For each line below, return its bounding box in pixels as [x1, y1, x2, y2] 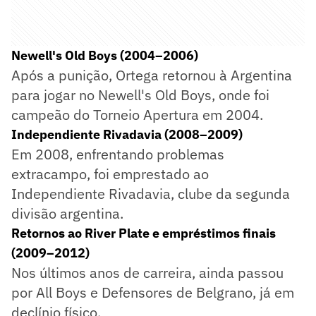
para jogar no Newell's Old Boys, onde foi [11, 85, 269, 104]
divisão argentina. [11, 203, 123, 223]
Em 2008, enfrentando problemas [11, 144, 224, 164]
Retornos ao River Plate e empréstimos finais [11, 224, 276, 241]
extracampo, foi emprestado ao [11, 164, 209, 183]
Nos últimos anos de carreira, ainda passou [11, 262, 284, 282]
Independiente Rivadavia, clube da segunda [11, 183, 290, 203]
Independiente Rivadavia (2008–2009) [11, 126, 243, 142]
